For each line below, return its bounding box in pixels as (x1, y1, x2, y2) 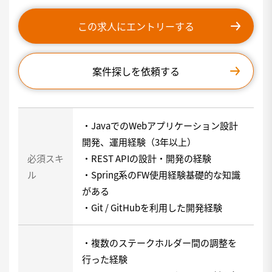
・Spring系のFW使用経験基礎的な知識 (82, 168, 240, 181)
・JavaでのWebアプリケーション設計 (82, 119, 238, 132)
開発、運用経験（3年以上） (82, 135, 196, 148)
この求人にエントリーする (78, 19, 194, 33)
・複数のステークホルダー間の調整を (82, 236, 237, 249)
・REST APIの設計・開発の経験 (82, 152, 211, 165)
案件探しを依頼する (92, 64, 180, 78)
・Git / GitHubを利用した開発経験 (82, 201, 222, 214)
